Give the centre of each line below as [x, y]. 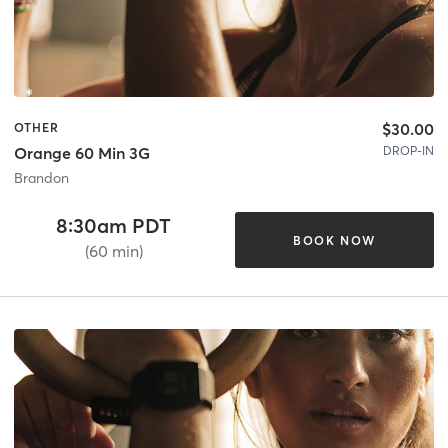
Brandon [41, 178]
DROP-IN [408, 150]
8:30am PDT [114, 226]
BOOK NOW [334, 240]
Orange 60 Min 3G [82, 153]
